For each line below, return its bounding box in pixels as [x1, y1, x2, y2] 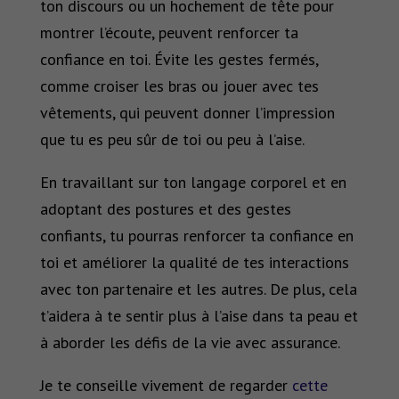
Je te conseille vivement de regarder [39, 374, 292, 395]
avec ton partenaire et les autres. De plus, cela [39, 278, 357, 299]
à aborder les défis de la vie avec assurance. [39, 331, 340, 353]
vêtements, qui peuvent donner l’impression [39, 102, 335, 123]
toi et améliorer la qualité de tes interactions [39, 251, 349, 273]
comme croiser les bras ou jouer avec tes [39, 75, 319, 96]
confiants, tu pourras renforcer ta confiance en [39, 224, 354, 246]
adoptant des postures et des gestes [39, 198, 291, 219]
